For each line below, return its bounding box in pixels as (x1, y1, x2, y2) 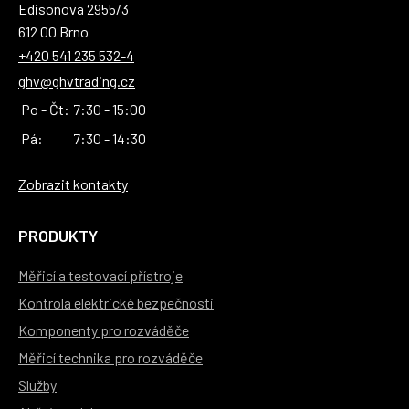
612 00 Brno (18, 23, 89, 41)
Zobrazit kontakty (18, 175, 128, 194)
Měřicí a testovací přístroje (18, 267, 183, 285)
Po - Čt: (21, 100, 69, 119)
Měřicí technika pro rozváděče (18, 349, 203, 367)
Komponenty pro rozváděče (18, 321, 189, 340)
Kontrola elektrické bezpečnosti (18, 294, 214, 312)
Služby (18, 376, 57, 394)
